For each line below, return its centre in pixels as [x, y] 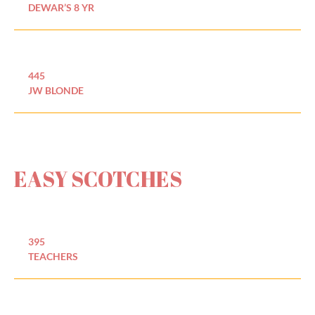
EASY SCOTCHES [98, 179]
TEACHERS [53, 256]
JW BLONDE [56, 90]
